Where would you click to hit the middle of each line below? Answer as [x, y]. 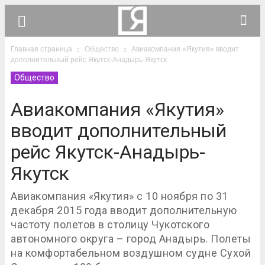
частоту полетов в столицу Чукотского [110, 224]
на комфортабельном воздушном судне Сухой [131, 253]
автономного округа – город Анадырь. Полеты [131, 239]
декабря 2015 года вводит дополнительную [124, 210]
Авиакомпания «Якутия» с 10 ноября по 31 [119, 196]
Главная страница [41, 49]
